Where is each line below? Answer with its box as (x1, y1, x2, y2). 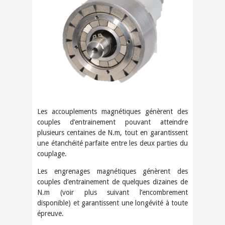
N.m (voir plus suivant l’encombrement (37, 188, 188, 196)
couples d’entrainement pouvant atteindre (37, 118, 188, 126)
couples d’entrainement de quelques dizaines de (37, 177, 188, 186)
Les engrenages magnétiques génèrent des (37, 167, 188, 175)
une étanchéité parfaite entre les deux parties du (37, 139, 188, 147)
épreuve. (37, 209, 64, 217)
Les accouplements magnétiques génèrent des (37, 107, 188, 116)
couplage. (37, 149, 67, 158)
